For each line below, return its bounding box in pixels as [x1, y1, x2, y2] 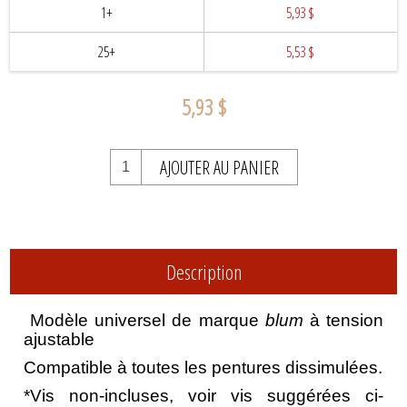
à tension [303, 311, 383, 331]
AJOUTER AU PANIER [159, 155, 279, 181]
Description [165, 258, 242, 286]
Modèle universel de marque [30, 311, 265, 331]
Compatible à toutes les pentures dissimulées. [24, 358, 383, 378]
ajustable [24, 330, 95, 350]
